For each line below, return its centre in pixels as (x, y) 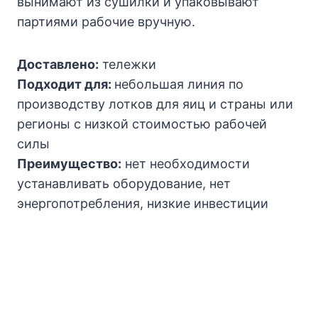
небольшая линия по (179, 84)
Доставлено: (58, 65)
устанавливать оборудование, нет (124, 184)
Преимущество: (69, 164)
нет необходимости (186, 164)
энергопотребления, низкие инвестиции (143, 204)
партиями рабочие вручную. (106, 22)
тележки (127, 65)
